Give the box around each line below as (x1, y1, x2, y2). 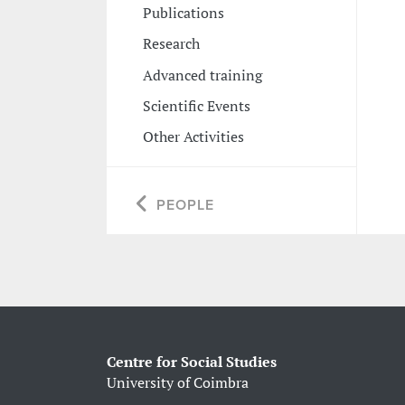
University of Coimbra (106, 372, 249, 393)
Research (142, 33, 200, 54)
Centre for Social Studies (106, 352, 277, 372)
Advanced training (142, 64, 262, 85)
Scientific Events (142, 96, 250, 117)
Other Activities (142, 127, 244, 147)
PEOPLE (155, 196, 214, 215)
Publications (142, 2, 224, 23)
